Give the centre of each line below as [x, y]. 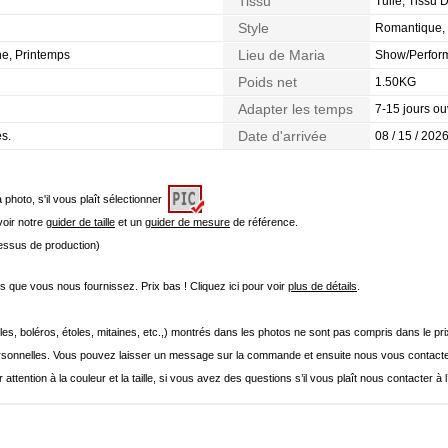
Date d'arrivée [282, 136]
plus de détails [322, 286]
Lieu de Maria [281, 55]
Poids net [267, 82]
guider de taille [80, 222]
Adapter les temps [295, 109]
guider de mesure [187, 222]
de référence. [264, 222]
